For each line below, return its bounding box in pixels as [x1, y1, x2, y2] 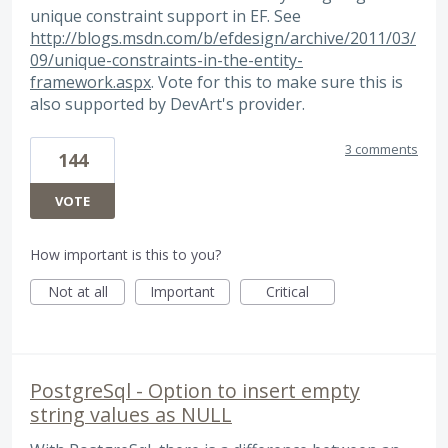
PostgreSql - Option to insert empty [30, 377, 360, 405]
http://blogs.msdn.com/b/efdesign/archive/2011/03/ [30, 26, 416, 49]
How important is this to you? [30, 245, 221, 265]
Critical [266, 282, 309, 302]
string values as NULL [30, 401, 232, 429]
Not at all [47, 282, 108, 302]
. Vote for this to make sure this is [151, 70, 403, 93]
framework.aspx [30, 70, 151, 93]
